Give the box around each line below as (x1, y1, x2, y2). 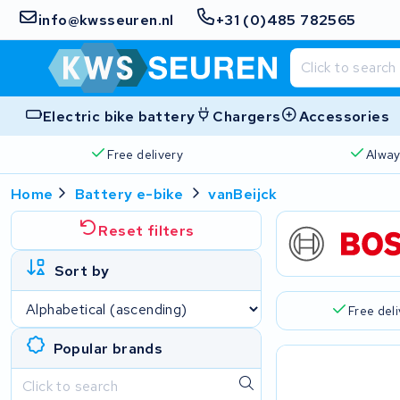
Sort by (54, 261, 110, 280)
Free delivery (107, 146, 184, 162)
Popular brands (53, 338, 163, 358)
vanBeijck (208, 185, 278, 204)
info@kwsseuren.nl (38, 10, 174, 29)
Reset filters (98, 221, 195, 240)
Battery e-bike (74, 185, 184, 204)
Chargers (212, 106, 281, 126)
